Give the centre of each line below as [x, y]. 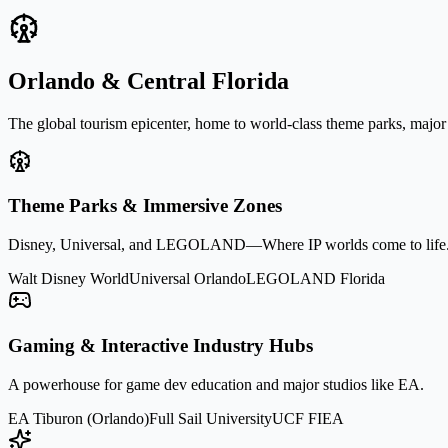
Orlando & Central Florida [148, 80]
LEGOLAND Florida [315, 279]
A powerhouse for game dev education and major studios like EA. [216, 384]
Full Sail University [210, 418]
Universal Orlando [187, 279]
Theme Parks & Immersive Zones [145, 206]
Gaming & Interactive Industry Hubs [160, 345]
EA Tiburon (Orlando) [78, 418]
